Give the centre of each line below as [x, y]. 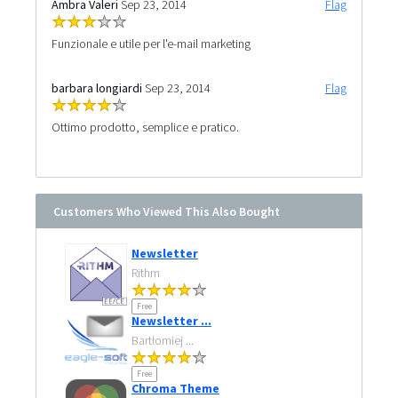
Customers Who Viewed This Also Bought [166, 211]
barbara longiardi [96, 88]
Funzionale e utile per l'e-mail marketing [151, 43]
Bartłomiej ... [162, 340]
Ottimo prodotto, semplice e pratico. [145, 127]
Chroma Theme [175, 388]
